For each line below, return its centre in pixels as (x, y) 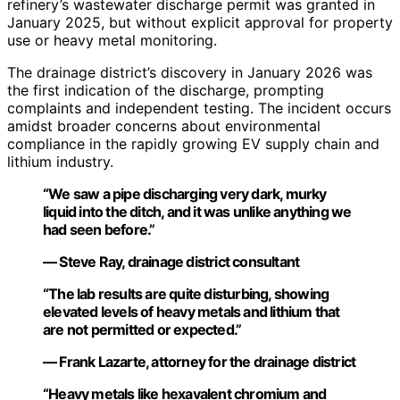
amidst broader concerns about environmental (164, 126)
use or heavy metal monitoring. (112, 40)
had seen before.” (99, 229)
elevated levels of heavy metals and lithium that (192, 312)
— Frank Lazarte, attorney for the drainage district (200, 362)
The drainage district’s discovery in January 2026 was (190, 72)
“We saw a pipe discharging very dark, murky (185, 194)
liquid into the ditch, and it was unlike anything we (197, 212)
